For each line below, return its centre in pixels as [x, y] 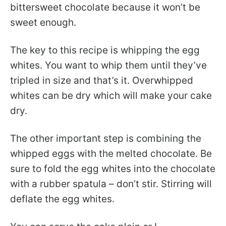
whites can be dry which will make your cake [111, 96]
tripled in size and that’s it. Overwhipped [102, 81]
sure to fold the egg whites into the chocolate [113, 169]
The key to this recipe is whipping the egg [105, 50]
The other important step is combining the [106, 139]
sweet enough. [43, 23]
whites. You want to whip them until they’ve [108, 66]
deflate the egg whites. [62, 199]
